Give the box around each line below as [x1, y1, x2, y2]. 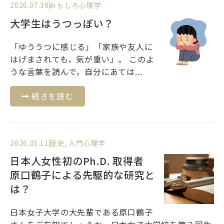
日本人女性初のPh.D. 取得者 [10, 153, 144, 168]
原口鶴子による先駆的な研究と [10, 167, 155, 182]
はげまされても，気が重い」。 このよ [10, 52, 154, 65]
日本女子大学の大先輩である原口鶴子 [10, 206, 153, 218]
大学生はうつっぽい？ [10, 15, 114, 30]
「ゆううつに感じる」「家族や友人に [10, 40, 153, 52]
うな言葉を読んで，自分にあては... [10, 65, 142, 77]
